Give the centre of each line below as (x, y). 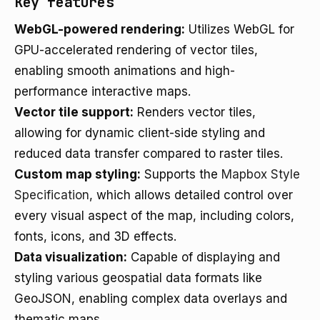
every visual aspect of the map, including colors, (154, 216)
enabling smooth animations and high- (125, 71)
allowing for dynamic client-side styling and (140, 133)
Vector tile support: (74, 112)
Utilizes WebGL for (240, 29)
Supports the (181, 174)
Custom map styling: (77, 174)
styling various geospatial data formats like (138, 278)
